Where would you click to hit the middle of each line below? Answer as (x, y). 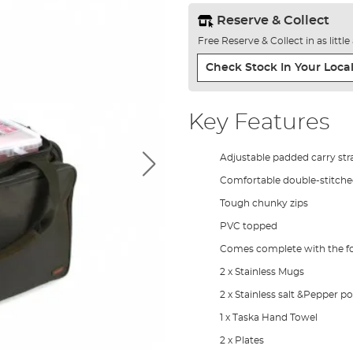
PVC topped (248, 226)
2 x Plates (242, 340)
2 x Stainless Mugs (262, 271)
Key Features (258, 123)
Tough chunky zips (264, 203)
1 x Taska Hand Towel (268, 317)
